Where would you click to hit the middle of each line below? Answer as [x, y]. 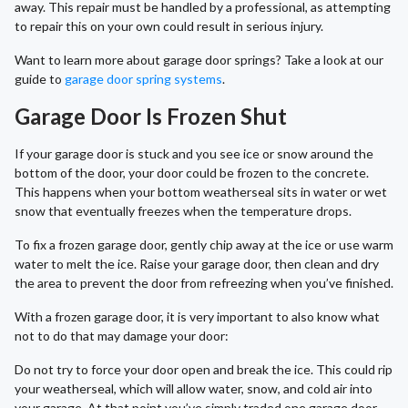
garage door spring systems [143, 79]
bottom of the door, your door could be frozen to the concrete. [192, 173]
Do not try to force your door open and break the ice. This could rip [204, 370]
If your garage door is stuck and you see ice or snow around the [194, 154]
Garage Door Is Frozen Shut [151, 117]
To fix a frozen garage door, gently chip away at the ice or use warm [204, 245]
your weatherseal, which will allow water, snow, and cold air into [194, 389]
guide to [40, 79]
